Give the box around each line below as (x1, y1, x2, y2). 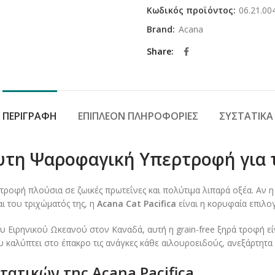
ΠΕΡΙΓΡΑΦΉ (2, 109, 57, 123)
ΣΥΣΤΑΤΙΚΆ (219, 109, 273, 123)
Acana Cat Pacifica (97, 198, 176, 210)
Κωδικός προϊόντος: (147, 4, 238, 17)
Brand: (147, 23, 177, 36)
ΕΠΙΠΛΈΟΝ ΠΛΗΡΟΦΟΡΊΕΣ (77, 109, 198, 123)
